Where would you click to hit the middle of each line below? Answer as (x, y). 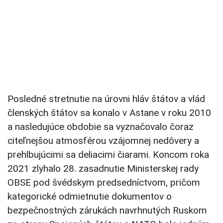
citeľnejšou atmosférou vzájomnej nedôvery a (103, 141)
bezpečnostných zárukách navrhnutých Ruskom (107, 211)
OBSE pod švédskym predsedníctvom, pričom (104, 183)
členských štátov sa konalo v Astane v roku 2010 (109, 113)
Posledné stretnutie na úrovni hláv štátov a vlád (106, 99)
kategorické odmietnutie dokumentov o (90, 197)
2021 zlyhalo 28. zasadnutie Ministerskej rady (103, 169)
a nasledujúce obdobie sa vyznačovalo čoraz (101, 127)
